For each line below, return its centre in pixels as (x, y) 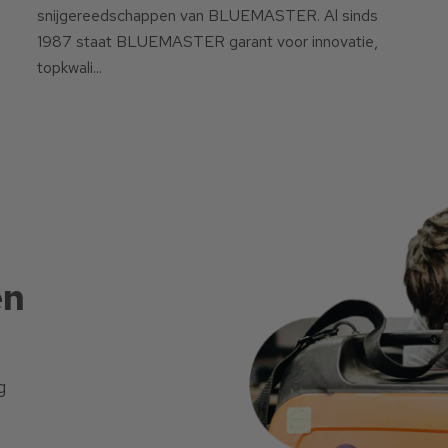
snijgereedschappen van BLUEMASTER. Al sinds (207, 16)
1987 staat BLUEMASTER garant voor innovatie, (207, 42)
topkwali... (69, 68)
